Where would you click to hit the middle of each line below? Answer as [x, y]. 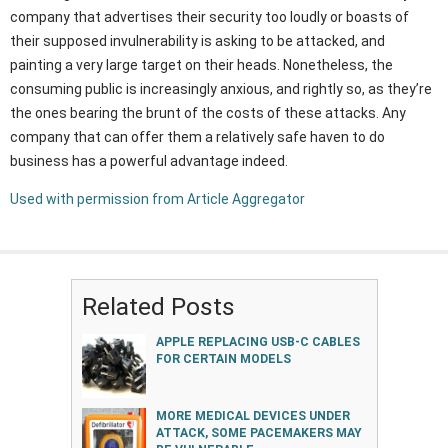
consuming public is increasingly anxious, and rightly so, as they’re [221, 89]
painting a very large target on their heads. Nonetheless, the [201, 65]
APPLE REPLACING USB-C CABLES [257, 342]
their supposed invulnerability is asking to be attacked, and [197, 41]
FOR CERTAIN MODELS [223, 359]
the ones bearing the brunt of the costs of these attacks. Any [208, 113]
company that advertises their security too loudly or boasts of [209, 17]
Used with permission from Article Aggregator [157, 199]
